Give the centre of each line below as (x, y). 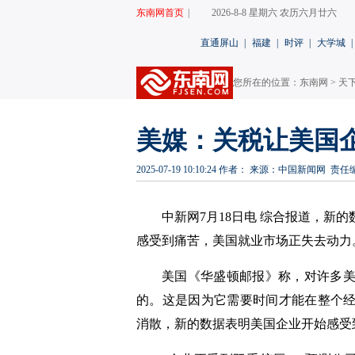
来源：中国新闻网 (288, 170)
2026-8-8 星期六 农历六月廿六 (274, 13)
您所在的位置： (266, 82)
